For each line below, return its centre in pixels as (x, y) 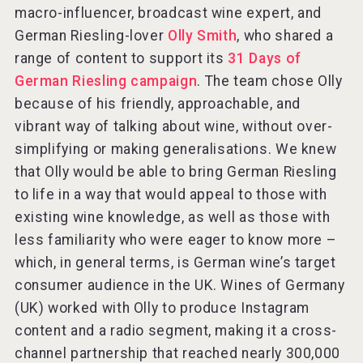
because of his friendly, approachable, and (157, 104)
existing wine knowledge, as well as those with (172, 218)
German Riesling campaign (106, 81)
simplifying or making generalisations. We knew (175, 149)
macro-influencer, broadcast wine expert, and (168, 13)
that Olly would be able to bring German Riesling (175, 172)
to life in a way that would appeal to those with (171, 195)
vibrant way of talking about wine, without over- (173, 127)
